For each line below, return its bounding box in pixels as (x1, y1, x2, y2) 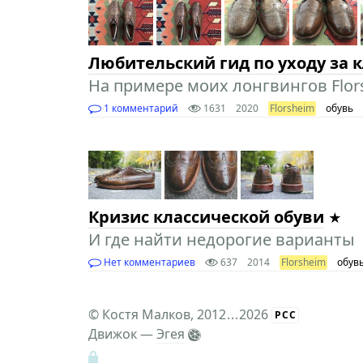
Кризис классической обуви (88, 206, 324, 228)
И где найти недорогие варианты (88, 228, 355, 250)
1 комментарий (100, 101, 178, 115)
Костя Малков (101, 305, 190, 323)
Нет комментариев (100, 255, 195, 269)
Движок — (88, 325, 156, 343)
